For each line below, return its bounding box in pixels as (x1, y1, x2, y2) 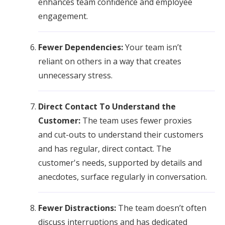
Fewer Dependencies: (38, 42, 125, 53)
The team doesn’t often (118, 202, 206, 213)
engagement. (38, 11, 88, 22)
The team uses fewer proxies (82, 115, 192, 126)
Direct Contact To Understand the (38, 101, 176, 112)
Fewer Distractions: (38, 202, 118, 213)
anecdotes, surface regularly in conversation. (38, 171, 207, 182)
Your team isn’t (125, 42, 182, 53)
